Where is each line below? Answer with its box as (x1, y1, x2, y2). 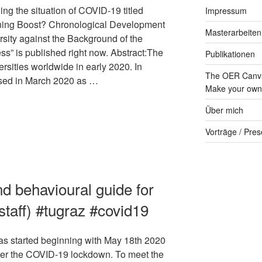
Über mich (205, 104, 243, 116)
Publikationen (205, 48, 255, 60)
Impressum (205, 5, 247, 17)
